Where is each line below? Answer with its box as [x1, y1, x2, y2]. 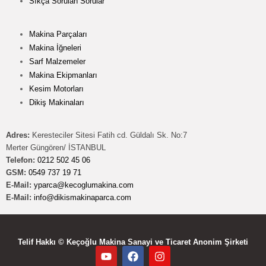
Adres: [6, 130, 30, 140]
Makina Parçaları [29, 29, 87, 39]
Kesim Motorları [29, 84, 84, 93]
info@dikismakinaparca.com [34, 192, 131, 202]
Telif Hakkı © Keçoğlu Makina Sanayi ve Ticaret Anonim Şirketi [18, 237, 248, 246]
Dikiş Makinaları [29, 97, 84, 107]
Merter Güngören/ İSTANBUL [6, 142, 106, 152]
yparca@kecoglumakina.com [34, 180, 134, 189]
